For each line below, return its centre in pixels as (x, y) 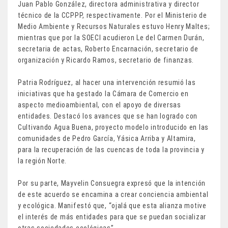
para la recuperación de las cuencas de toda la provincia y (111, 150)
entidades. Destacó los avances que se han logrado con (108, 116)
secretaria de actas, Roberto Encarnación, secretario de (108, 49)
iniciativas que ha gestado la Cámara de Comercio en (103, 94)
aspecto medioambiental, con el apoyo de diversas (99, 105)
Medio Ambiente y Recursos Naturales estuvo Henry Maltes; (114, 27)
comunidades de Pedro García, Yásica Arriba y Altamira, (107, 139)
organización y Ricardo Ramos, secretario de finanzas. (106, 60)
